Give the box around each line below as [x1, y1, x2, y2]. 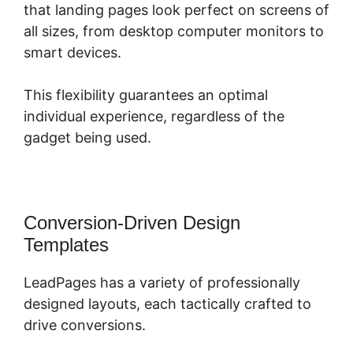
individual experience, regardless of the [24, 108, 284, 125]
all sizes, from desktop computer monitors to [24, 23, 324, 40]
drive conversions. [24, 317, 146, 334]
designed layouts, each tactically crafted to [24, 295, 311, 313]
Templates [24, 234, 109, 256]
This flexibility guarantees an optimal [24, 87, 268, 104]
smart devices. [24, 44, 121, 61]
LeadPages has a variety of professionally [24, 274, 300, 292]
